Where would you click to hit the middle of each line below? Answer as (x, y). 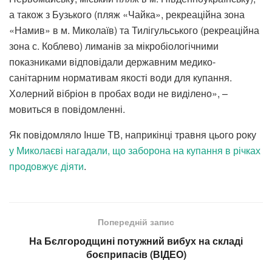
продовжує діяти (46, 166)
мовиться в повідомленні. (67, 109)
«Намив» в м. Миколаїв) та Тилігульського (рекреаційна (134, 30)
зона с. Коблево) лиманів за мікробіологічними (114, 46)
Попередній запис (136, 221)
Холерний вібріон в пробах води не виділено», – (118, 93)
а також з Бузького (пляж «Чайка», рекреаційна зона (127, 14)
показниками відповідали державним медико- (112, 61)
